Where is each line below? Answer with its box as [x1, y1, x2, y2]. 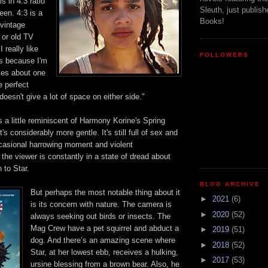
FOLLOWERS [200, 51, 249, 58]
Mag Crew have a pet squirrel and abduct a [31, 224, 179, 233]
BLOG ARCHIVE [200, 181, 261, 188]
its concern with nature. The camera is [36, 200, 172, 209]
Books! [200, 16, 224, 26]
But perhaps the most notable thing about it [31, 188, 180, 197]
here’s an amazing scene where [66, 236, 175, 245]
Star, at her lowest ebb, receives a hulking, [31, 248, 178, 257]
